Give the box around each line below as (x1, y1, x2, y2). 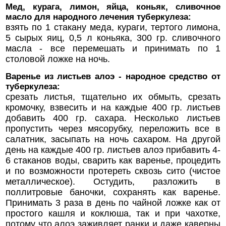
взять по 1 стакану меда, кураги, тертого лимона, (6, 22, 220, 32)
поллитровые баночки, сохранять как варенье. (6, 187, 220, 197)
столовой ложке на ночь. (6, 53, 110, 64)
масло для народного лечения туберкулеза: (6, 12, 191, 22)
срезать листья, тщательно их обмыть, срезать (6, 91, 220, 102)
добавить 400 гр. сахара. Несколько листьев (6, 112, 220, 123)
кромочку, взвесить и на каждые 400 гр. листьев (6, 102, 220, 112)
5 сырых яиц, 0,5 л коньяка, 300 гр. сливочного (6, 32, 220, 43)
